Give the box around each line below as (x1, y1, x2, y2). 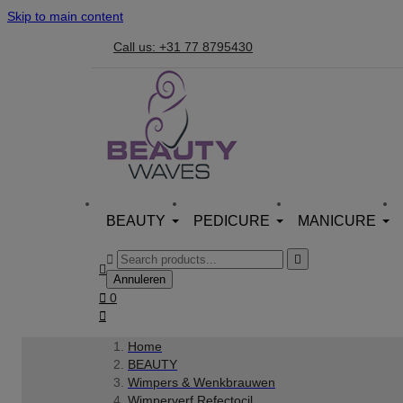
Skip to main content (7, 9, 123, 23)
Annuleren (113, 273, 166, 286)
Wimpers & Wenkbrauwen (128, 375, 275, 390)
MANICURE (298, 213, 376, 228)
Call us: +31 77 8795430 (113, 39, 253, 54)
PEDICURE (193, 213, 270, 228)
